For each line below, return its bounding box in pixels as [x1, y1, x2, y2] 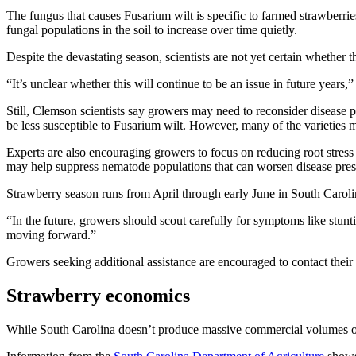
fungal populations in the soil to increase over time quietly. [6, 22, 297, 37]
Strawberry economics [6, 284, 190, 306]
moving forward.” [6, 227, 96, 242]
